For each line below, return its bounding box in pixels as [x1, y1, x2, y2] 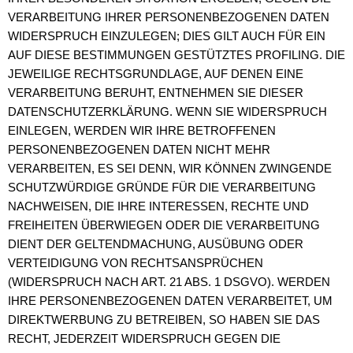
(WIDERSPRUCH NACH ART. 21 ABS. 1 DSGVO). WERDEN [8, 276, 330, 288]
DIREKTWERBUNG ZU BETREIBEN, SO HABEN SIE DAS [8, 314, 320, 326]
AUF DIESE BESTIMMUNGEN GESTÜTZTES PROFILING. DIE [8, 49, 345, 61]
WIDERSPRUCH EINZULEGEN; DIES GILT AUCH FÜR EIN [8, 30, 325, 43]
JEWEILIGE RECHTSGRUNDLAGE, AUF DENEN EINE [8, 68, 303, 80]
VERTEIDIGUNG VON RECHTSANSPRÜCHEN [8, 257, 263, 269]
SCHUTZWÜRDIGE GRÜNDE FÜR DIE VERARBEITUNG [8, 181, 316, 194]
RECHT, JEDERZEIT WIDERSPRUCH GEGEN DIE [8, 333, 281, 345]
